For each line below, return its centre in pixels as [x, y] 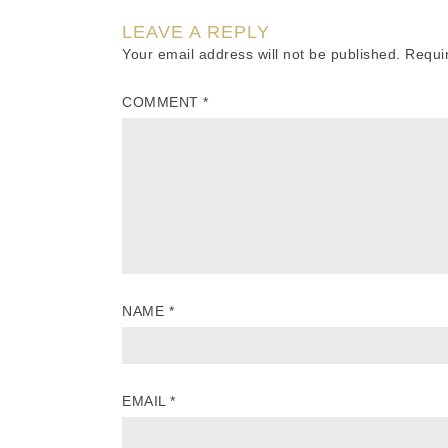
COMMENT [162, 102]
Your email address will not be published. [261, 54]
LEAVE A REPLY [196, 32]
